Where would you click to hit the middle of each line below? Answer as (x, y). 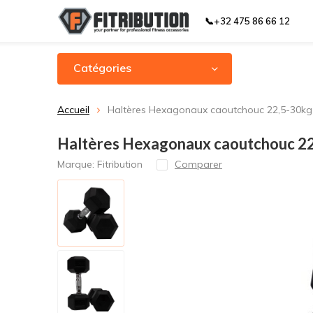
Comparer (198, 164)
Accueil (73, 110)
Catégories (102, 68)
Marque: (77, 164)
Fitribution (120, 164)
